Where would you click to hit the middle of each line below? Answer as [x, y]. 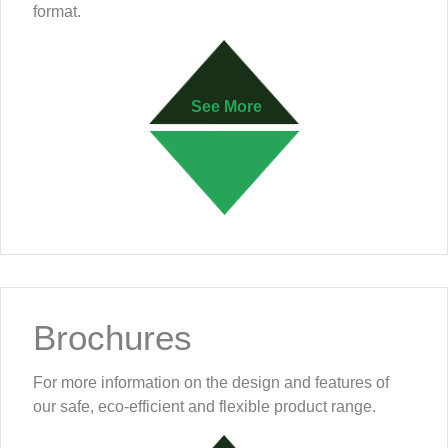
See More [226, 106]
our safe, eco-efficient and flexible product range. [204, 407]
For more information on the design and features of [211, 383]
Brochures [112, 338]
